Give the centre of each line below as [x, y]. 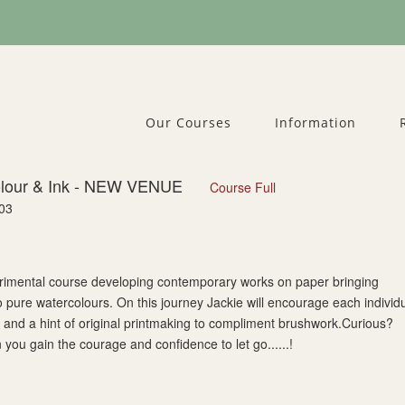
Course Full [243, 187]
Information [316, 122]
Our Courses [188, 122]
